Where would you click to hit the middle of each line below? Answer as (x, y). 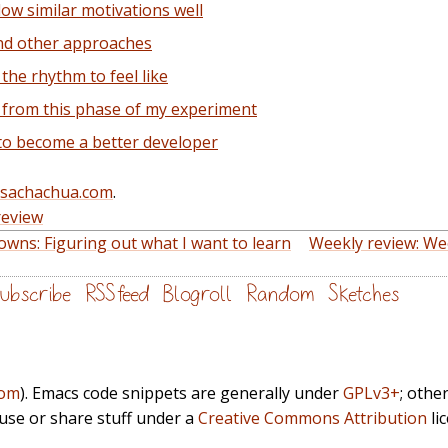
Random (280, 294)
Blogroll (197, 294)
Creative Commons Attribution (312, 417)
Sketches (364, 294)
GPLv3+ (371, 392)
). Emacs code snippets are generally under (181, 392)
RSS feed (117, 294)
